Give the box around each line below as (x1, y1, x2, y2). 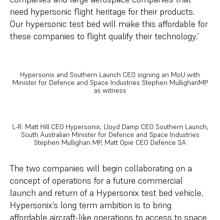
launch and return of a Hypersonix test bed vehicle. (10, 187, 203, 198)
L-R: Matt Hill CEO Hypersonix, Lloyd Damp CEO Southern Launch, (12, 122, 208, 131)
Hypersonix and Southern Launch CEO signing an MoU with (20, 70, 200, 79)
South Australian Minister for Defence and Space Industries (21, 130, 199, 139)
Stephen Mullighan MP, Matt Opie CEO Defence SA (34, 138, 186, 147)
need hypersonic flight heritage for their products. (10, 6, 195, 17)
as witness (94, 86, 126, 95)
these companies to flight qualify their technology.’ (10, 30, 199, 42)
